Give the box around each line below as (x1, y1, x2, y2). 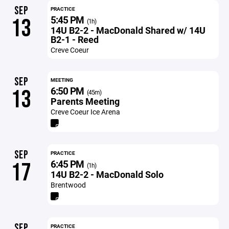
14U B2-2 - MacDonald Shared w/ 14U (50, 24, 205, 36)
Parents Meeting (50, 95, 120, 107)
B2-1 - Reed (50, 33, 99, 45)
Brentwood (50, 180, 86, 190)
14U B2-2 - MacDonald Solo (50, 168, 164, 180)
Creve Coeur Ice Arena (50, 107, 120, 117)
